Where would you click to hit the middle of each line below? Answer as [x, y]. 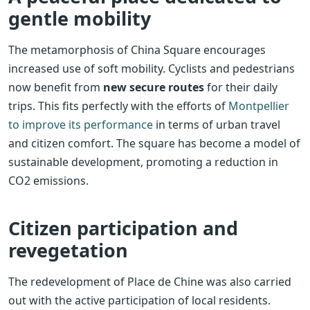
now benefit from [56, 87]
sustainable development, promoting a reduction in [143, 162]
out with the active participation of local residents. [139, 300]
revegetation [68, 250]
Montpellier [259, 106]
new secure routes [154, 87]
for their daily [241, 87]
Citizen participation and [123, 228]
